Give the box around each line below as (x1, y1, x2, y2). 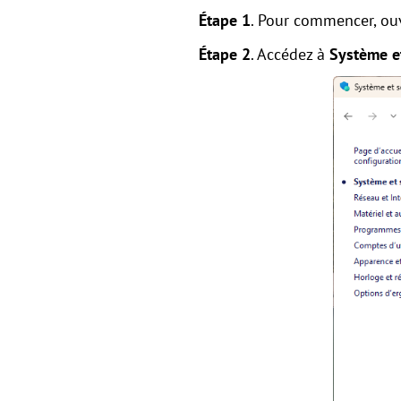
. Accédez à (251, 44, 329, 65)
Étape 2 (199, 44, 251, 65)
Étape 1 (199, 10, 251, 31)
